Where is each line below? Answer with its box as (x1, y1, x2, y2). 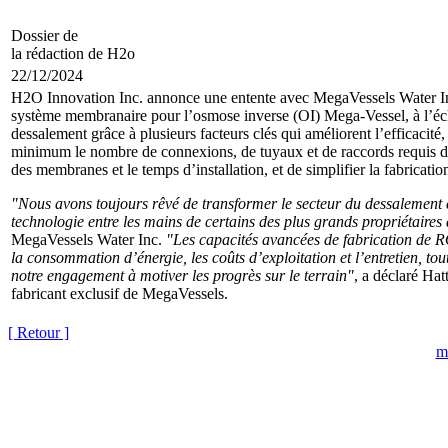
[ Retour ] (8, 324, 69, 342)
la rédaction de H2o (11, 45, 135, 63)
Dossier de (11, 27, 78, 45)
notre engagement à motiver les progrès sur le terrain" (11, 267, 354, 285)
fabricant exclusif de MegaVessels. (11, 285, 228, 303)
